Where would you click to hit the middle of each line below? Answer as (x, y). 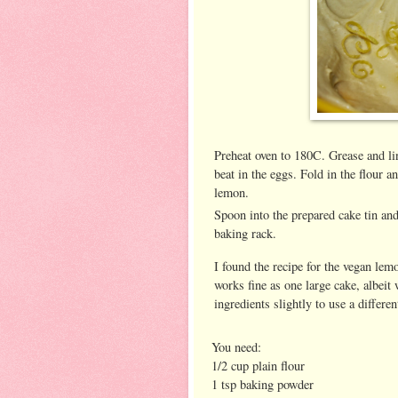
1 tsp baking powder (263, 384)
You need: (236, 346)
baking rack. (245, 233)
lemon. (231, 192)
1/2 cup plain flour (258, 365)
